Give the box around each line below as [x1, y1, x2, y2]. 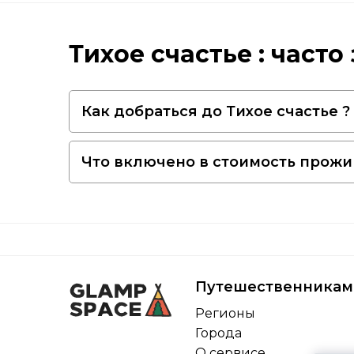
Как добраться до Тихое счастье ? [81, 102, 350, 120]
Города [195, 325, 242, 341]
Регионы [195, 305, 255, 321]
